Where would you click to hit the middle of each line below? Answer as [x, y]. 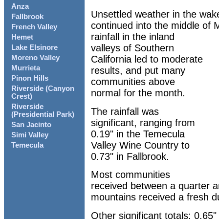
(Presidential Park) [43, 115]
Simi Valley [30, 135]
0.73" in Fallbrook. [130, 156]
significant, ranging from [143, 122]
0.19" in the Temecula [138, 134]
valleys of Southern [132, 48]
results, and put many [138, 71]
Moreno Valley [35, 58]
